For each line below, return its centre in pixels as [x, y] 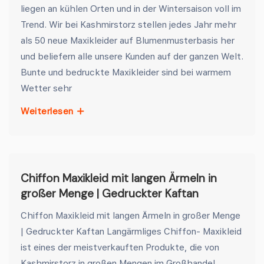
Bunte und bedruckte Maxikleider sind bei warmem [126, 72]
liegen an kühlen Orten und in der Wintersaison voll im [131, 8]
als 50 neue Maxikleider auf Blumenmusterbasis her [128, 40]
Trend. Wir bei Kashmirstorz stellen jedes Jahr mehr [128, 24]
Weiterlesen [48, 111]
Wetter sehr [46, 88]
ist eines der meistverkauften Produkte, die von [120, 247]
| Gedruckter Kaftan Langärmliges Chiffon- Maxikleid [131, 231]
